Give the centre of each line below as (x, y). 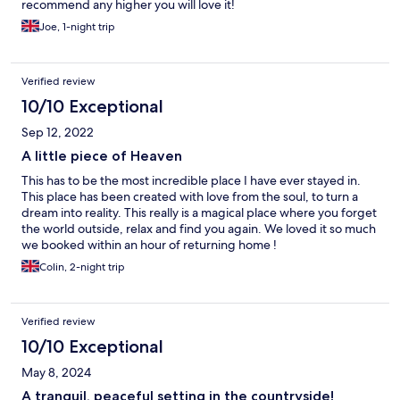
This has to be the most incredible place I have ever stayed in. (191, 181)
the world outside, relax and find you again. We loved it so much (199, 229)
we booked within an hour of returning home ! (149, 245)
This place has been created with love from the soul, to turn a (190, 197)
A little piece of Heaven (102, 156)
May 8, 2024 (56, 373)
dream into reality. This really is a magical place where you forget (199, 213)
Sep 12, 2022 (58, 133)
